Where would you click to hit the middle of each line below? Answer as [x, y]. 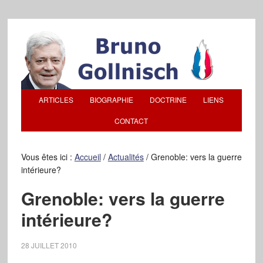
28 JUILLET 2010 [49, 245]
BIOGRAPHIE [112, 100]
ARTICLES [56, 100]
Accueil [87, 157]
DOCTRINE [168, 100]
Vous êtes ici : [48, 157]
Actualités [126, 157]
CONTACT [131, 121]
